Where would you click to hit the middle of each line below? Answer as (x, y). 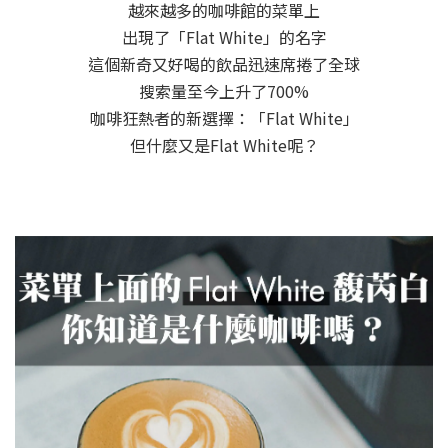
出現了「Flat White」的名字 (224, 37)
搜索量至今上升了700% (224, 91)
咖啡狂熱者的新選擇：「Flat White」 (224, 118)
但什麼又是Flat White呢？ (224, 145)
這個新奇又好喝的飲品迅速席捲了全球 (224, 64)
